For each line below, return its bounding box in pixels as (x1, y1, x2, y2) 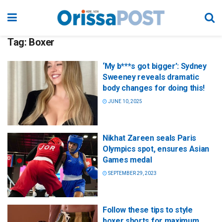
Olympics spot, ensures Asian (103, 144, 210, 154)
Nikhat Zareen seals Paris (103, 133, 196, 143)
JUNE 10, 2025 (107, 99, 142, 104)
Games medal (103, 155, 152, 165)
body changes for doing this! (103, 83, 205, 93)
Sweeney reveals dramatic (103, 72, 199, 82)
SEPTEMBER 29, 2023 (107, 170, 157, 176)
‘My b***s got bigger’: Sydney (103, 61, 207, 71)
